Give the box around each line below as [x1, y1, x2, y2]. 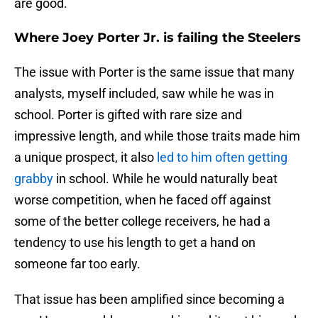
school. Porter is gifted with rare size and [14, 107, 242, 123]
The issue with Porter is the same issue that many [14, 65, 295, 80]
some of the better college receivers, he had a [14, 214, 270, 229]
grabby [14, 171, 53, 187]
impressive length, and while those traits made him [14, 128, 300, 144]
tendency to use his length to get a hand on [14, 235, 256, 251]
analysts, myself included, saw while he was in [14, 86, 274, 102]
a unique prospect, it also [14, 150, 154, 165]
